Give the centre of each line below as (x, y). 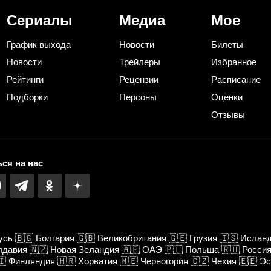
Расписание (236, 79)
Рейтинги (25, 79)
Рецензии (139, 79)
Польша (202, 249)
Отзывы (228, 114)
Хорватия (98, 261)
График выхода (39, 44)
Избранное (234, 62)
